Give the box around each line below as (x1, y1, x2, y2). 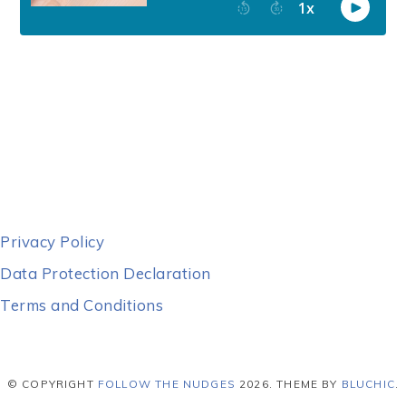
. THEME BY (268, 376, 342, 391)
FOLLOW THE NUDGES (97, 376, 236, 391)
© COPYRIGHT (6, 376, 98, 391)
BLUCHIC (341, 376, 395, 391)
